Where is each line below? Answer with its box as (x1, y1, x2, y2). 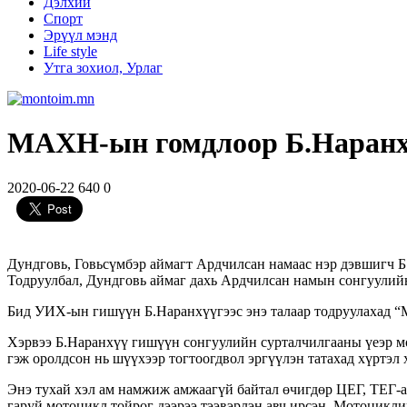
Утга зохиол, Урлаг (44, 60, 163, 75)
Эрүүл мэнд (44, 27, 117, 43)
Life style (44, 44, 97, 59)
